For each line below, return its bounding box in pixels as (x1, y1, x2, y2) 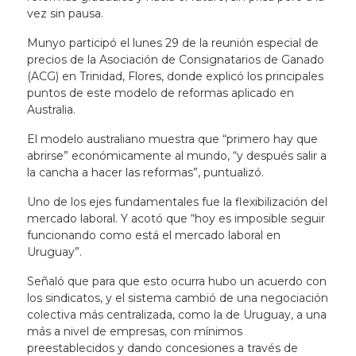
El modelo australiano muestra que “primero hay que (26, 132, 318, 146)
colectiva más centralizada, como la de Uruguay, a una (26, 308, 327, 322)
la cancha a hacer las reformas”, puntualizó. (26, 165, 264, 180)
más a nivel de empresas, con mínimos (26, 324, 242, 339)
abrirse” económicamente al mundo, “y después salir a (26, 149, 327, 163)
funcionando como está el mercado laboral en (26, 228, 281, 242)
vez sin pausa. (26, 6, 106, 21)
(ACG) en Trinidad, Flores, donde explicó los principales (26, 69, 323, 83)
